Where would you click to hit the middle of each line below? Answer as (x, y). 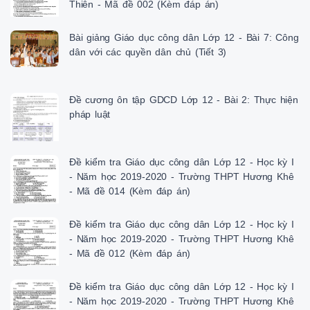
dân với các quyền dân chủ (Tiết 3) (148, 52)
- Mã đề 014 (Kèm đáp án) (130, 191)
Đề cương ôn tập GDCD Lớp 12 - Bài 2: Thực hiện (184, 100)
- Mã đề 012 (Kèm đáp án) (130, 254)
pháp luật (90, 115)
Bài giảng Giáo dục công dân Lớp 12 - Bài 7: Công (184, 38)
